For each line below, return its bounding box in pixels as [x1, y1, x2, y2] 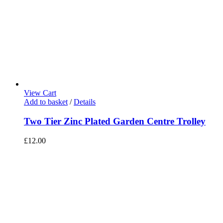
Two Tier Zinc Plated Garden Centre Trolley [24, 115, 206, 126]
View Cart [24, 89, 56, 98]
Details [74, 98, 96, 107]
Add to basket [24, 98, 68, 107]
